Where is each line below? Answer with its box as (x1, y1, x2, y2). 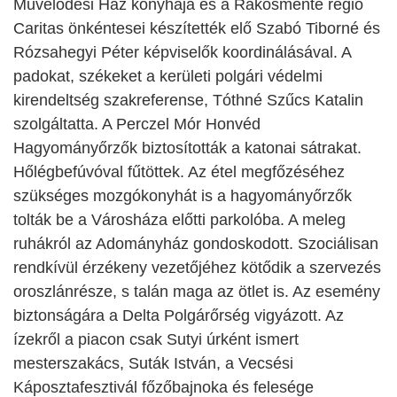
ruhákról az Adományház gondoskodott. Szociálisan (13, 234, 378, 253)
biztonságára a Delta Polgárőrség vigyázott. (13, 306, 325, 324)
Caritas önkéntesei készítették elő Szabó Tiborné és (13, 19, 380, 37)
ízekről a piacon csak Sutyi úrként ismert (13, 330, 299, 348)
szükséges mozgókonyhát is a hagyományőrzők (13, 186, 352, 205)
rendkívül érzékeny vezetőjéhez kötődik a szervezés (13, 258, 381, 276)
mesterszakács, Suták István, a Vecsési (13, 354, 293, 372)
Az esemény (292, 282, 380, 300)
